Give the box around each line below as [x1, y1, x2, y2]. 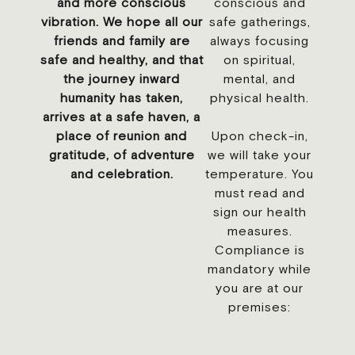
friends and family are [53, 33, 190, 48]
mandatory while [208, 261, 312, 276]
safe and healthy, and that [40, 52, 204, 67]
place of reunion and [56, 128, 188, 143]
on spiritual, [223, 52, 296, 67]
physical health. [210, 90, 310, 105]
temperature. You [205, 166, 315, 181]
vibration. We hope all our [40, 14, 203, 29]
